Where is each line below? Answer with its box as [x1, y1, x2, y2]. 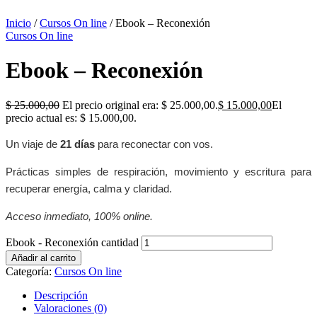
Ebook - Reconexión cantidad [6, 236, 139, 248]
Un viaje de [6, 137, 60, 150]
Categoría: [6, 265, 54, 277]
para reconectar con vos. [95, 137, 213, 150]
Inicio [6, 17, 31, 29]
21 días [60, 137, 95, 150]
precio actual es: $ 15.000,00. [6, 111, 137, 124]
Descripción [34, 289, 88, 301]
